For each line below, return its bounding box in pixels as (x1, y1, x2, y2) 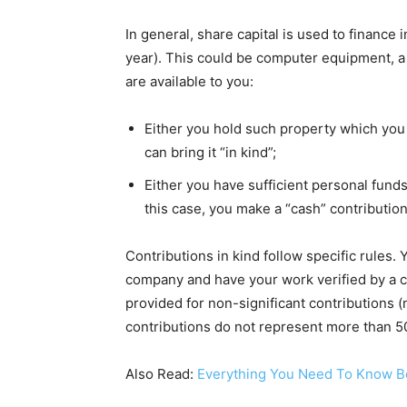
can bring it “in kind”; (144, 143, 276, 161)
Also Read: (125, 364, 197, 382)
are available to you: (125, 72, 253, 90)
